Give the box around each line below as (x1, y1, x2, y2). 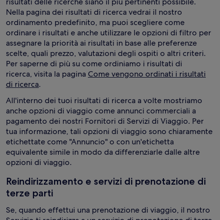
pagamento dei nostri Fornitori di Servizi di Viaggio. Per (6, 116, 204, 126)
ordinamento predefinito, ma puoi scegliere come (6, 17, 185, 27)
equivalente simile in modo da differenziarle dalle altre (6, 147, 200, 157)
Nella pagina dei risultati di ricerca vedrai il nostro (6, 7, 182, 17)
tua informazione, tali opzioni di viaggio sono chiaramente (6, 126, 213, 137)
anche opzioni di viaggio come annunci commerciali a (6, 106, 196, 116)
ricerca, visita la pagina (6, 69, 88, 79)
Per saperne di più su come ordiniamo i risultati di (6, 58, 182, 69)
